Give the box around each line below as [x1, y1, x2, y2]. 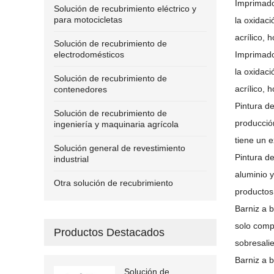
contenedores [54, 84, 107, 94]
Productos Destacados [54, 226, 165, 239]
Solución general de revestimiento [54, 143, 185, 153]
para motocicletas [54, 15, 122, 24]
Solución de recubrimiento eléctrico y [54, 4, 196, 13]
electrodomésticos [54, 50, 124, 59]
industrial [54, 154, 89, 164]
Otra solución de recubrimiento [54, 178, 173, 188]
